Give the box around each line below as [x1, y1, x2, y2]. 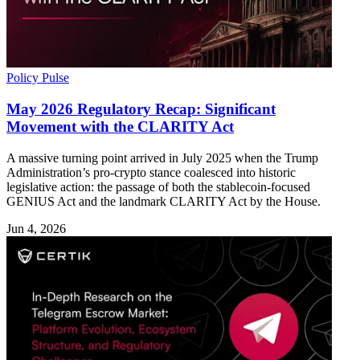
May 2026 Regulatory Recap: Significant [6, 100, 276, 117]
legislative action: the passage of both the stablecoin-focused [6, 179, 310, 194]
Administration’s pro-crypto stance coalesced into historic [6, 165, 296, 179]
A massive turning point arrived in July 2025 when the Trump [6, 150, 318, 165]
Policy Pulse [6, 71, 69, 85]
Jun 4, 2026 [6, 221, 66, 235]
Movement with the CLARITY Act [6, 117, 234, 135]
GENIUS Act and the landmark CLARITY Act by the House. [6, 194, 321, 208]
